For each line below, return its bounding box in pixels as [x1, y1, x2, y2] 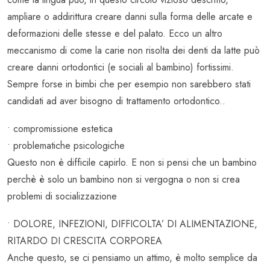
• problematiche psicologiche [7, 139, 125, 153]
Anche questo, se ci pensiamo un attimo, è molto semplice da [7, 251, 257, 265]
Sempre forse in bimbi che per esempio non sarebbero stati [7, 77, 251, 92]
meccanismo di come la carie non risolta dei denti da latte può [7, 43, 260, 58]
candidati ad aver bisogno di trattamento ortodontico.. [7, 94, 225, 108]
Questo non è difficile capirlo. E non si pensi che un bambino [7, 155, 257, 170]
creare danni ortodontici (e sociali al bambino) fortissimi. [7, 60, 234, 75]
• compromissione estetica [7, 122, 113, 136]
